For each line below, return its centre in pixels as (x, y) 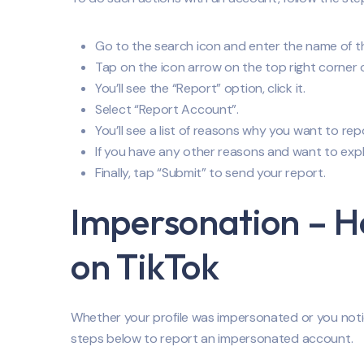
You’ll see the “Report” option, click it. (200, 89)
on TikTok (145, 267)
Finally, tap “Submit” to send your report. (210, 173)
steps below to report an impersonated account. (212, 339)
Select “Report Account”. (167, 110)
